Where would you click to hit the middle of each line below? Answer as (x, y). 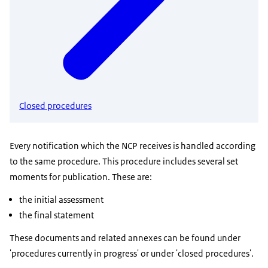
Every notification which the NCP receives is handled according (133, 146)
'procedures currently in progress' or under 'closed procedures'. (132, 254)
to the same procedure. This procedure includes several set (124, 162)
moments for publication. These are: (81, 177)
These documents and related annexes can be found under (125, 238)
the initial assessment (61, 200)
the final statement (57, 215)
